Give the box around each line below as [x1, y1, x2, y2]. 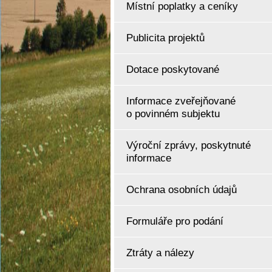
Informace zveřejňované [126, 95, 236, 107]
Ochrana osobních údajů [126, 183, 237, 195]
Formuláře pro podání [126, 215, 223, 227]
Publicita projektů [126, 32, 205, 44]
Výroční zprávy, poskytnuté [126, 139, 251, 151]
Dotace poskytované [126, 63, 219, 75]
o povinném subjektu [126, 107, 220, 120]
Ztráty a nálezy [126, 246, 194, 259]
